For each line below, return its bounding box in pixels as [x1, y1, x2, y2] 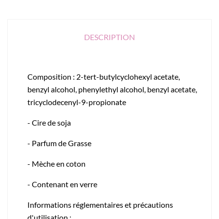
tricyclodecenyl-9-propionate [27, 97, 126, 107]
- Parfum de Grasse [27, 138, 91, 148]
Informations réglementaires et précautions [27, 199, 173, 209]
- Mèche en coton [27, 158, 86, 168]
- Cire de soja [27, 117, 71, 127]
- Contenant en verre [27, 179, 97, 189]
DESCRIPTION [84, 32, 135, 42]
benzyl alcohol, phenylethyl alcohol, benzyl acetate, [27, 84, 197, 94]
